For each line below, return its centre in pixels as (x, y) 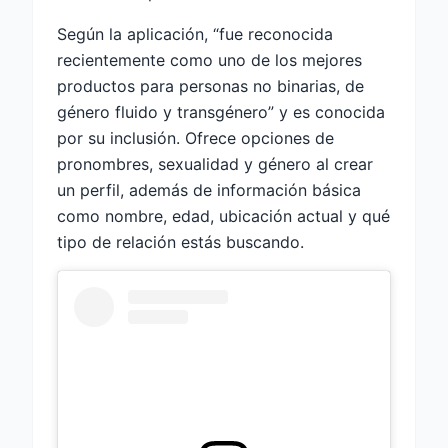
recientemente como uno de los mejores (209, 59)
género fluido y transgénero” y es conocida (221, 111)
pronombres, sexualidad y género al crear (215, 163)
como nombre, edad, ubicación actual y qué (223, 215)
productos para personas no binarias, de (210, 85)
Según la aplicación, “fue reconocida (195, 33)
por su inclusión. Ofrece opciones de (195, 137)
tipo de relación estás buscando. (180, 241)
